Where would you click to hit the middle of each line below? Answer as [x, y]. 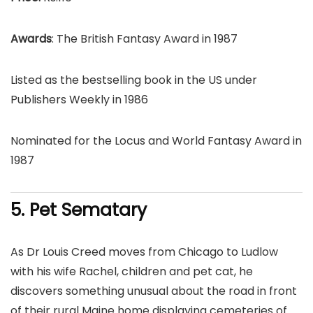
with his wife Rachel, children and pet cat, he [132, 271]
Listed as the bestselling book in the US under [134, 80]
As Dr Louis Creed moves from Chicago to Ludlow [144, 252]
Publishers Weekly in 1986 [79, 100]
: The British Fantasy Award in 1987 [145, 39]
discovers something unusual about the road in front [154, 291]
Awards [31, 39]
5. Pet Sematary [79, 210]
